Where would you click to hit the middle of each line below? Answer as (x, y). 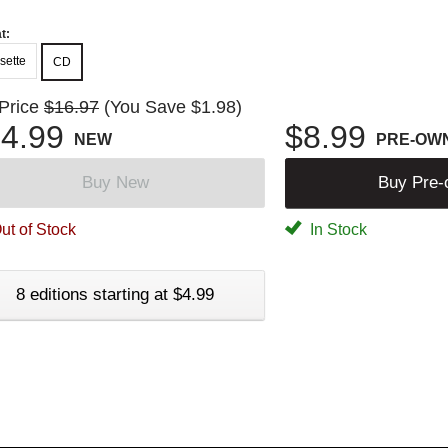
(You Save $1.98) (173, 106)
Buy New (115, 182)
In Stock (336, 229)
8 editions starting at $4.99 (115, 294)
